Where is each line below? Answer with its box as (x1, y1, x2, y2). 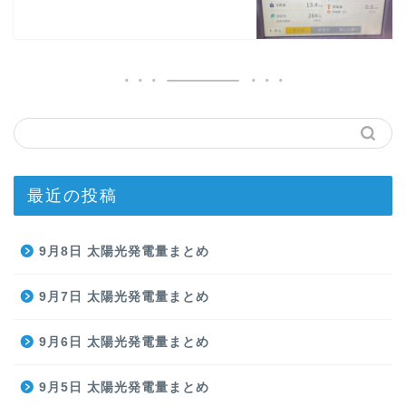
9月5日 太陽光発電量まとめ (39, 380, 209, 394)
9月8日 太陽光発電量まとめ (39, 244, 209, 258)
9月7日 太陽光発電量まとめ (39, 289, 209, 304)
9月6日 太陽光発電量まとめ (39, 334, 209, 349)
